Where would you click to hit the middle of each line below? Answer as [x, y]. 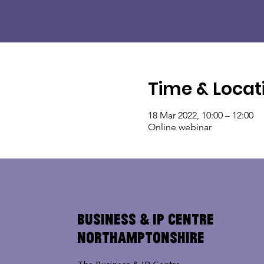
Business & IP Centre [145, 219]
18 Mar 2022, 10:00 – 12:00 [200, 115]
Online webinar [179, 127]
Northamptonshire [141, 237]
